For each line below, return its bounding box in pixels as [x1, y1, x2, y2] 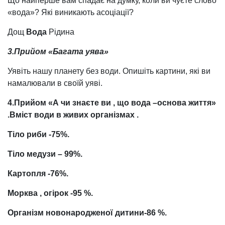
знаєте [72, 98, 99, 107]
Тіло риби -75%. [8, 130, 69, 139]
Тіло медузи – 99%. [8, 149, 82, 158]
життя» [188, 98, 216, 107]
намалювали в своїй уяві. [8, 78, 102, 87]
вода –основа [131, 98, 186, 107]
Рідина [47, 27, 74, 36]
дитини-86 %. [115, 208, 167, 217]
